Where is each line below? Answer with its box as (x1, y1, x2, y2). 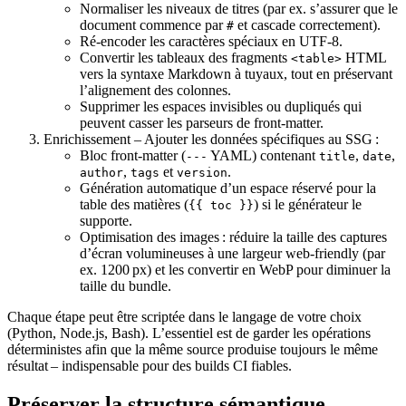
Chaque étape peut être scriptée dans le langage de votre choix (7, 309, 362, 325)
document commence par (80, 17, 227, 34)
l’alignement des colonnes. (80, 82, 231, 99)
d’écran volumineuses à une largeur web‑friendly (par (80, 246, 385, 262)
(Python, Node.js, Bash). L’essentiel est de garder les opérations (7, 325, 371, 342)
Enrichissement (43, 131, 130, 148)
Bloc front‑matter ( (80, 148, 186, 164)
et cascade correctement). (234, 17, 381, 34)
